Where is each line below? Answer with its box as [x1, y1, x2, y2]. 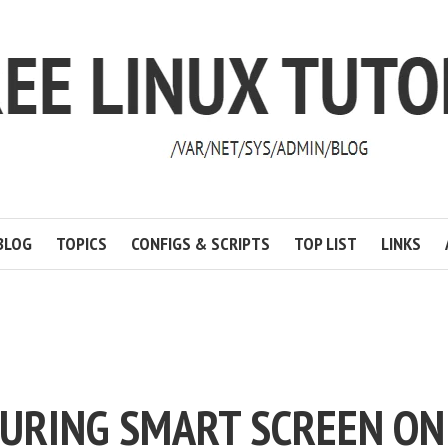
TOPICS [55, 232, 107, 255]
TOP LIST [293, 232, 357, 255]
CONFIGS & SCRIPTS [130, 232, 270, 255]
